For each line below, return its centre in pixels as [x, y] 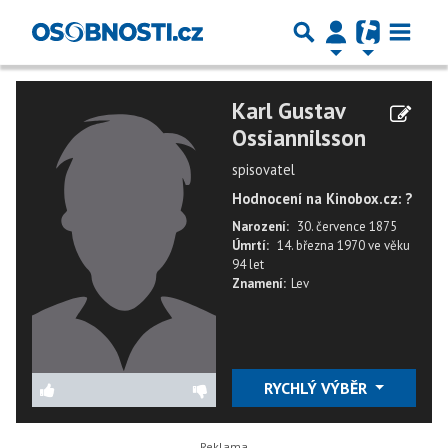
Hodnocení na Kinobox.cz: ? [322, 198]
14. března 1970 [322, 245]
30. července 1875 [347, 226]
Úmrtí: [250, 245]
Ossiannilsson [299, 137]
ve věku [389, 245]
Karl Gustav [288, 110]
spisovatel [263, 169]
